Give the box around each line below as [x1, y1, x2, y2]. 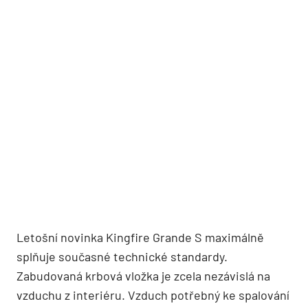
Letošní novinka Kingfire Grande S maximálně [16, 229, 264, 245]
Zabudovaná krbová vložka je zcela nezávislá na [16, 267, 270, 283]
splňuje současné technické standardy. [16, 248, 228, 264]
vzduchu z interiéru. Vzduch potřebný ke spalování [16, 287, 289, 302]
